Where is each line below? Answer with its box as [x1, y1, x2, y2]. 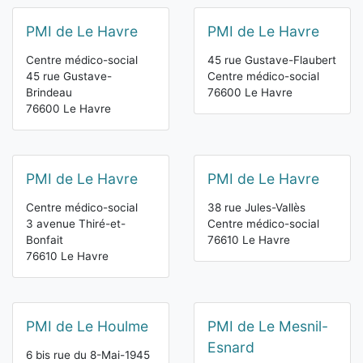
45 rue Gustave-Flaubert [207, 53, 336, 67]
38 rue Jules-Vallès [207, 201, 305, 215]
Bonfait [26, 233, 63, 247]
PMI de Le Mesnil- [207, 318, 328, 335]
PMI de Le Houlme [26, 318, 148, 335]
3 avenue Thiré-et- [26, 217, 126, 231]
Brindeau [26, 86, 72, 100]
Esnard [207, 339, 254, 357]
